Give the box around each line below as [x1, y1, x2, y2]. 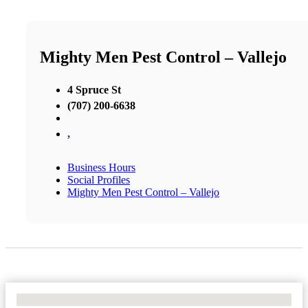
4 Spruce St [67, 83, 121, 96]
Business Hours [67, 161, 135, 173]
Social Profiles [67, 173, 130, 186]
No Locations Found [16, 293, 107, 305]
